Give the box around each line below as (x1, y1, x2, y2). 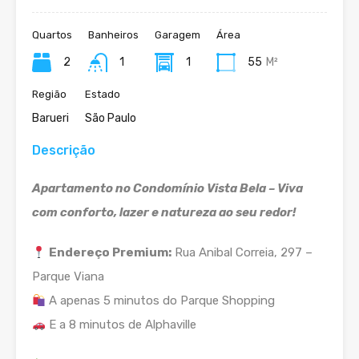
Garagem (155, 29, 200, 42)
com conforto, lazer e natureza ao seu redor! (32, 205, 296, 220)
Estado (85, 88, 120, 101)
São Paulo (85, 111, 136, 126)
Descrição (32, 143, 95, 159)
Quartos (32, 29, 72, 42)
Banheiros (88, 29, 139, 42)
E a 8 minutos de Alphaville (46, 317, 197, 333)
